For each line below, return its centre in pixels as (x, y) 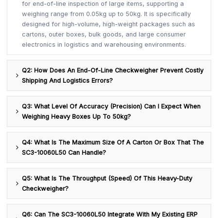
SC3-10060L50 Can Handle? (64, 152)
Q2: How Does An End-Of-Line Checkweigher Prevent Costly (113, 70)
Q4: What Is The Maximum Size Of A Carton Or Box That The (113, 142)
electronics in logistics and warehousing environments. (104, 44)
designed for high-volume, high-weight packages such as (109, 24)
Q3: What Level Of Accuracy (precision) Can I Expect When (111, 106)
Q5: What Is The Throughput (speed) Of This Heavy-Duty (107, 178)
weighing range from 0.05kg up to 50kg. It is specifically (107, 14)
